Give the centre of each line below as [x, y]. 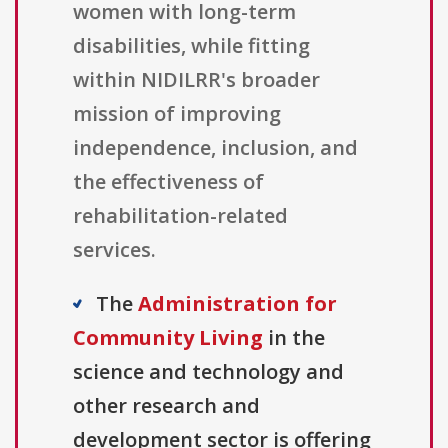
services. [114, 250]
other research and [166, 406]
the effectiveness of [168, 182]
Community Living [168, 338]
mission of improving [177, 114]
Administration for [237, 304]
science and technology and [208, 372]
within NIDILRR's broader [196, 80]
